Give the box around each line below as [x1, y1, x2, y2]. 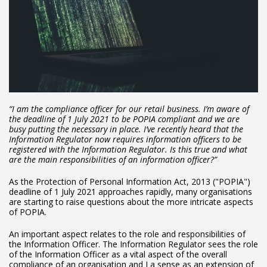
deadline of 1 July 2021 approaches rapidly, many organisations [9, 186, 252, 198]
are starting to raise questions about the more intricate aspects [9, 196, 253, 208]
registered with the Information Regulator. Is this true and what [9, 144, 247, 156]
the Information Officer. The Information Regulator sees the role [9, 238, 258, 250]
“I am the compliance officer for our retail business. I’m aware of [9, 103, 249, 115]
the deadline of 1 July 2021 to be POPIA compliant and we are [9, 113, 240, 125]
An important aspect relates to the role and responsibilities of [9, 228, 246, 240]
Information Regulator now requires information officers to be [9, 133, 241, 145]
